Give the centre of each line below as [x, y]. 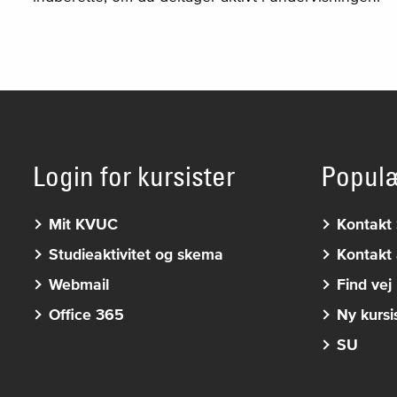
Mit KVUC [83, 224]
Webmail [78, 284]
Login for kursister [133, 176]
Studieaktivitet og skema [136, 254]
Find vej [364, 284]
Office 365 [86, 314]
